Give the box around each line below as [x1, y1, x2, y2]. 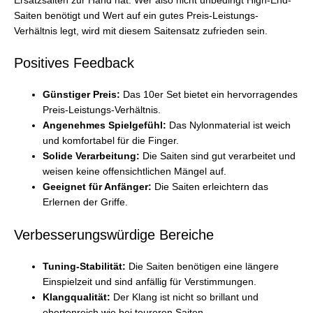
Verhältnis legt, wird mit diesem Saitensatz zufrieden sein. [14, 25, 268, 36]
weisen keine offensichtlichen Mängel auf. [43, 166, 227, 177]
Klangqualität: [43, 292, 111, 303]
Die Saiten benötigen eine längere [126, 261, 279, 272]
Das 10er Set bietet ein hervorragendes [120, 89, 298, 101]
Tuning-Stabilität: [43, 261, 126, 272]
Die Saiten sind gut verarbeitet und [140, 151, 296, 162]
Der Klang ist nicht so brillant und [110, 292, 259, 303]
